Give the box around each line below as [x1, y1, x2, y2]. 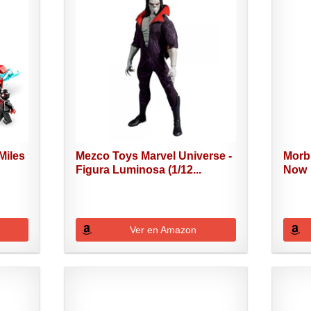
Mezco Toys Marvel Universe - [75, 150, 232, 162]
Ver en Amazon [129, 224, 196, 236]
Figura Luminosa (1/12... [75, 164, 201, 176]
